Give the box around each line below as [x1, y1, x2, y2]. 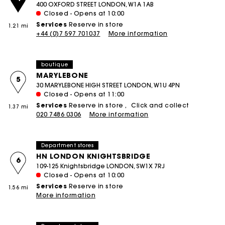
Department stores [41, 142, 94, 149]
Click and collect [129, 101, 189, 109]
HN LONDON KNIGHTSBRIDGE [36, 152, 151, 161]
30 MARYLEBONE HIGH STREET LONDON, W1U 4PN [36, 81, 180, 89]
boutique [41, 61, 68, 68]
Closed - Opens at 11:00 [44, 90, 125, 98]
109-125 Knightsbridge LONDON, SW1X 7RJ [36, 162, 165, 170]
